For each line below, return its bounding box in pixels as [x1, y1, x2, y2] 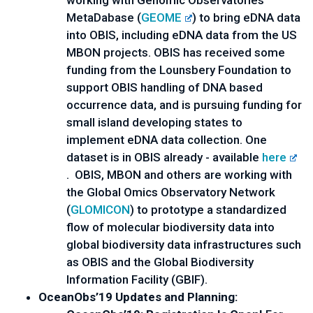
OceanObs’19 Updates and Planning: [38, 290, 238, 304]
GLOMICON [71, 203, 130, 217]
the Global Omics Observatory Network [66, 185, 275, 199]
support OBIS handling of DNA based [66, 80, 263, 94]
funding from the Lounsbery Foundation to [66, 63, 291, 77]
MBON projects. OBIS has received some [66, 45, 285, 59]
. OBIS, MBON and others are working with [66, 168, 292, 182]
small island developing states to [66, 115, 242, 129]
